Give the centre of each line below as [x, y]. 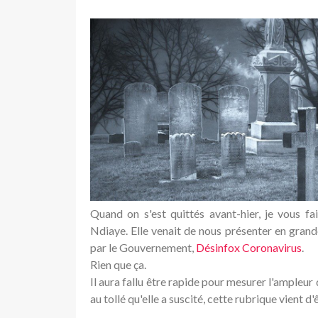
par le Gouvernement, [143, 247]
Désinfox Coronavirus [249, 247]
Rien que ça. [118, 264]
